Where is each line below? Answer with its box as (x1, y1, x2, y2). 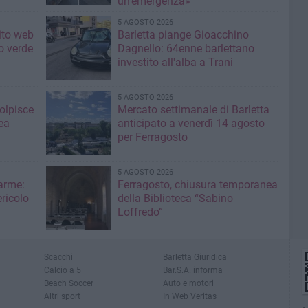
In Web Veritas (163, 290, 217, 301)
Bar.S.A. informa (163, 264, 223, 275)
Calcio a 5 (44, 264, 81, 275)
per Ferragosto (117, 130, 188, 144)
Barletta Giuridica (163, 251, 228, 262)
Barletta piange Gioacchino (117, 27, 249, 41)
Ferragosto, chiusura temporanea (117, 177, 278, 191)
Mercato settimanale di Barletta (117, 102, 269, 116)
